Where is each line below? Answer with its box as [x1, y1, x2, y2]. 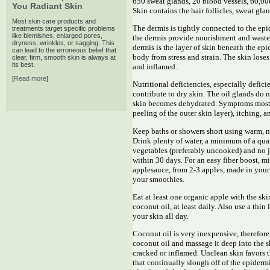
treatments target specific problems [12, 25, 115, 33]
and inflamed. [133, 62, 177, 72]
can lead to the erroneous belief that [12, 46, 116, 54]
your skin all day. [133, 212, 189, 221]
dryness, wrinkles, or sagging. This [12, 39, 115, 47]
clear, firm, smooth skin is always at [12, 54, 116, 61]
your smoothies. [133, 174, 184, 184]
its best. [12, 61, 35, 69]
